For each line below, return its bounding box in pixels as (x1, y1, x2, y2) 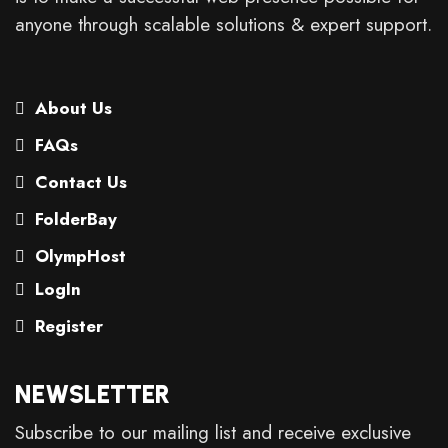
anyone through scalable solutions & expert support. (15, 11, 432, 38)
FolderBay (30, 207, 117, 231)
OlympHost (30, 244, 126, 268)
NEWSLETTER (15, 379, 170, 409)
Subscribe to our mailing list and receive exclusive (15, 419, 411, 446)
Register (30, 314, 103, 338)
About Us (30, 96, 112, 120)
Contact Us (30, 170, 127, 194)
